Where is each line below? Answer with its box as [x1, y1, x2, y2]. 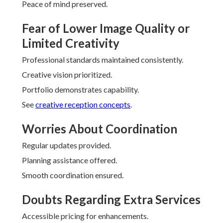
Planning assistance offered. [22, 155, 117, 165]
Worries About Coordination [22, 121, 177, 136]
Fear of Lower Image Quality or [22, 21, 190, 36]
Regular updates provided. [22, 140, 111, 150]
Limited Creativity [22, 36, 119, 51]
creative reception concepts [35, 100, 130, 110]
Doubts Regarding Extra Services [22, 192, 201, 207]
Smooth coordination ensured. [22, 170, 123, 180]
